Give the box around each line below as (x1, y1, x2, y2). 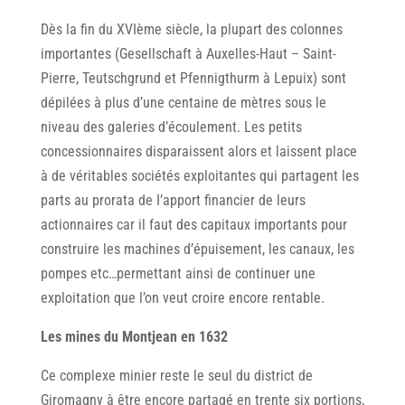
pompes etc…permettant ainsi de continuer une (40, 265, 316, 283)
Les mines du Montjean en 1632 (40, 328, 228, 346)
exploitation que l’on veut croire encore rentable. (40, 289, 325, 307)
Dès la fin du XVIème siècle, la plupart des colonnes (40, 21, 343, 39)
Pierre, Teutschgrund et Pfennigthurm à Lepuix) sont (40, 70, 346, 88)
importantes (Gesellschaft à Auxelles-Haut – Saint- (40, 45, 336, 63)
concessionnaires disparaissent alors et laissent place (40, 143, 357, 161)
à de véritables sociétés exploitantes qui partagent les (40, 167, 359, 185)
